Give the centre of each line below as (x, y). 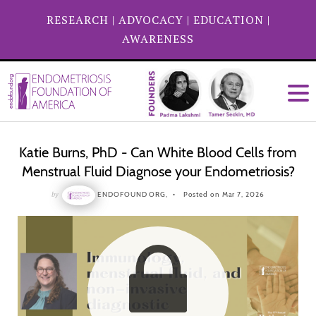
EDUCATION (228, 20)
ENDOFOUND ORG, (133, 195)
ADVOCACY (151, 20)
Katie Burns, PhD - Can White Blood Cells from (158, 152)
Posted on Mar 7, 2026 (223, 195)
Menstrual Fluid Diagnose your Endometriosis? (158, 171)
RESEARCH (77, 20)
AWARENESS (158, 39)
